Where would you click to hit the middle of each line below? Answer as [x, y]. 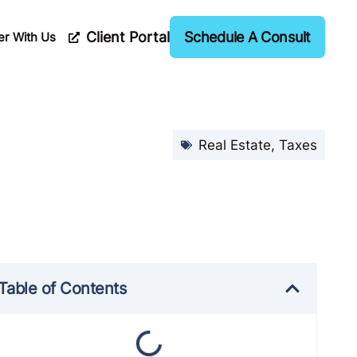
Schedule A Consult [247, 37]
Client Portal [128, 37]
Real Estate [235, 145]
